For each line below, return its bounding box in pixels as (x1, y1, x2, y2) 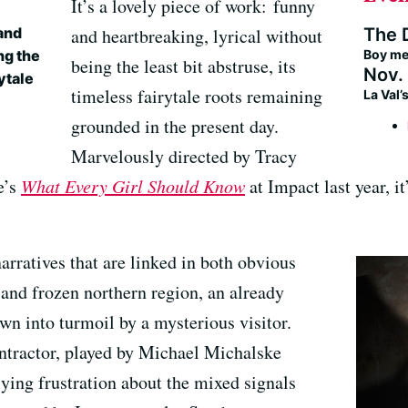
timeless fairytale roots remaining (71, 84, 323, 109)
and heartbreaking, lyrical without (71, 24, 323, 49)
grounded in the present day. (71, 114, 280, 139)
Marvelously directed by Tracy (71, 144, 298, 169)
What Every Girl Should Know (21, 174, 245, 199)
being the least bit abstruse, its (71, 54, 297, 79)
